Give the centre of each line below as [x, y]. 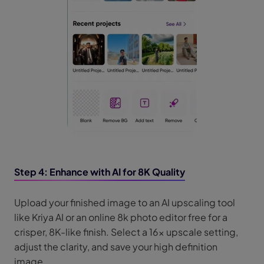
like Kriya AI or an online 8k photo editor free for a [121, 217]
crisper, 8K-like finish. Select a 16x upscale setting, [126, 232]
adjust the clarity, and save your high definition [116, 246]
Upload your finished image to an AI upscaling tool [125, 202]
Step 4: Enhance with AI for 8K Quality [100, 171]
